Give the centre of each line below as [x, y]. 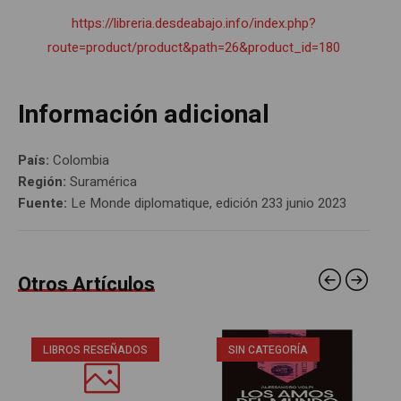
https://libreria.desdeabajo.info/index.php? [194, 23]
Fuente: [44, 203]
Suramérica [103, 181]
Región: [44, 181]
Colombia [81, 160]
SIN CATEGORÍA [268, 350]
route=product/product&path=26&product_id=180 [194, 47]
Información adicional [144, 115]
